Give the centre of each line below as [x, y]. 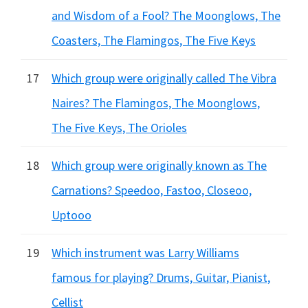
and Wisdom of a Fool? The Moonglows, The [166, 15]
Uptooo [71, 215]
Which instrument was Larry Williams [145, 253]
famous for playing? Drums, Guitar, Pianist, [161, 277]
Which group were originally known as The [159, 165]
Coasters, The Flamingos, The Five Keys [154, 40]
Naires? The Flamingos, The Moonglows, [156, 103]
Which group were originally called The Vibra [164, 78]
